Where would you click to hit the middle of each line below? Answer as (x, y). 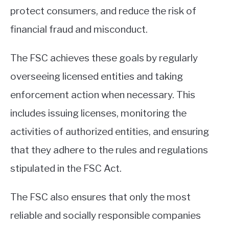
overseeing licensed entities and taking (97, 77)
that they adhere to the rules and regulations (109, 150)
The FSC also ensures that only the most (100, 197)
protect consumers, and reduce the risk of (103, 11)
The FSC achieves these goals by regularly (104, 58)
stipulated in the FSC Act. (66, 169)
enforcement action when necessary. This (103, 95)
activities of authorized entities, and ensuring (110, 132)
